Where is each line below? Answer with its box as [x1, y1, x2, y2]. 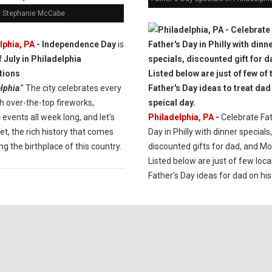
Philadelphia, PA [148, 112, 214, 122]
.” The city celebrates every [19, 83, 121, 93]
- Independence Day [34, 39, 116, 49]
